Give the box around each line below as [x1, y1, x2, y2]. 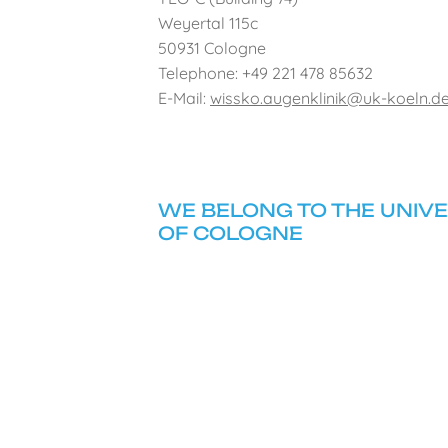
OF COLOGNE [158, 221, 303, 244]
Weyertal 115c [158, 12, 258, 33]
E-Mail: [158, 87, 210, 108]
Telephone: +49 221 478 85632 [158, 62, 373, 83]
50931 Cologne [158, 37, 266, 58]
